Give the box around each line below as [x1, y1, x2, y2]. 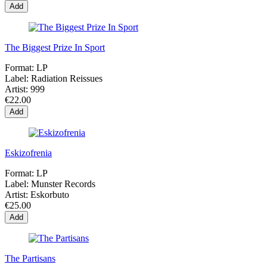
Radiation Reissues [31, 73, 103, 84]
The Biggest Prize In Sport [5, 42, 105, 53]
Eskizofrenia [5, 148, 52, 159]
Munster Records [31, 179, 95, 190]
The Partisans [5, 253, 55, 264]
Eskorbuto [30, 190, 69, 200]
